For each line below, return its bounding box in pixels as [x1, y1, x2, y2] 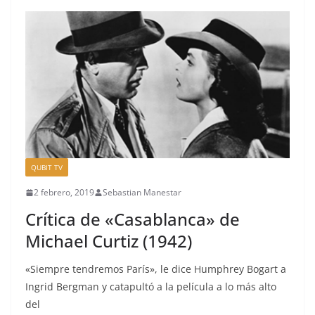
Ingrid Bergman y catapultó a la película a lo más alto [25, 280, 276, 294]
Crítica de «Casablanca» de [25, 207, 240, 231]
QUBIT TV [31, 162, 63, 173]
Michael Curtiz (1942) [25, 229, 192, 253]
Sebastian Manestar [103, 186, 181, 199]
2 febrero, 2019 [34, 186, 94, 199]
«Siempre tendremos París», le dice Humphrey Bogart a [25, 262, 286, 276]
